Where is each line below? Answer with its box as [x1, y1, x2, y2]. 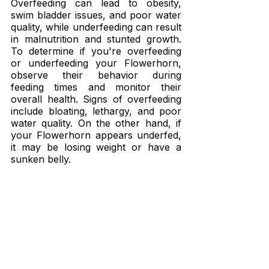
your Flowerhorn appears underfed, [11, 129, 181, 142]
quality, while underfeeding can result [11, 21, 181, 34]
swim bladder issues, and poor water [11, 9, 181, 22]
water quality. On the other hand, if [11, 117, 181, 130]
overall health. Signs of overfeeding [11, 93, 181, 106]
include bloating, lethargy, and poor [11, 105, 181, 118]
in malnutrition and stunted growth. [11, 33, 181, 46]
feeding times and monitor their [11, 81, 181, 94]
